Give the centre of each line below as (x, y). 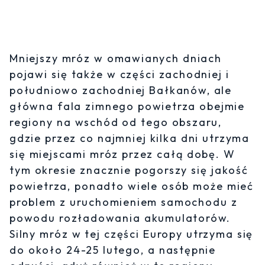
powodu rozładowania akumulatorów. (120, 218)
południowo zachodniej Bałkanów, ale (121, 91)
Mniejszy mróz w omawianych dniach (116, 59)
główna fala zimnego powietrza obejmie (127, 106)
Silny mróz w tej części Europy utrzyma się (132, 234)
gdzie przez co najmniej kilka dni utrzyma (130, 138)
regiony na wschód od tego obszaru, (116, 122)
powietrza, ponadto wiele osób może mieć (132, 186)
